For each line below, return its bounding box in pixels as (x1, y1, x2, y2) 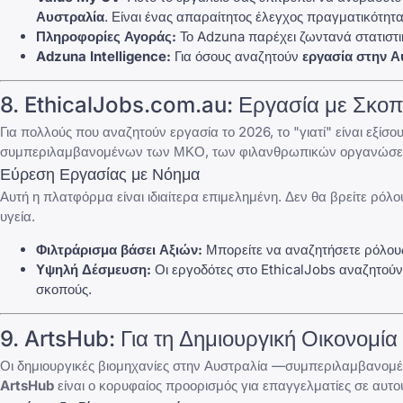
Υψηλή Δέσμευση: (36, 261, 151, 279)
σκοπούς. (36, 281, 92, 299)
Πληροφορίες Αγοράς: (36, 27, 176, 45)
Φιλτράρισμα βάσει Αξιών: (36, 241, 202, 259)
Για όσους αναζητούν (171, 47, 302, 65)
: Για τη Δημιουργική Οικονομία (109, 325, 398, 352)
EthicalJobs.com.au (24, 92, 227, 119)
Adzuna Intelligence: (36, 47, 171, 65)
